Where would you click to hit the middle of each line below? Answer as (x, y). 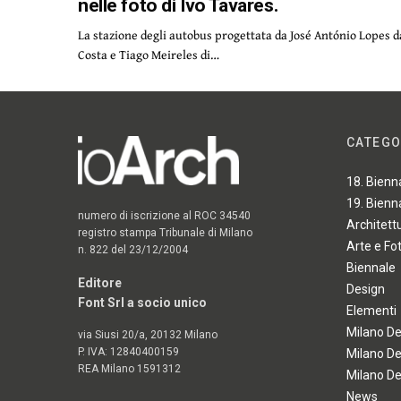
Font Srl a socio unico (143, 302)
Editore (100, 282)
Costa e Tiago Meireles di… (149, 55)
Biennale (371, 268)
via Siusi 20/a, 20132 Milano (148, 334)
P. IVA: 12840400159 (129, 351)
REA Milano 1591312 (130, 368)
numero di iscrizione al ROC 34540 (165, 215)
